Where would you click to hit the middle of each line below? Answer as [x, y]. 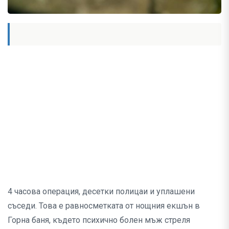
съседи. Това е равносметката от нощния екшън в [104, 206]
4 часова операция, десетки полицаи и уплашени [101, 192]
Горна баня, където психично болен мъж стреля [99, 220]
